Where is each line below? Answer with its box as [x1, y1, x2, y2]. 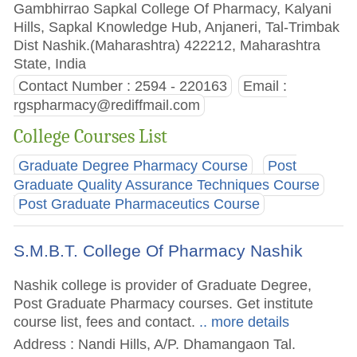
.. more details [195, 313, 290, 331]
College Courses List [14, 125, 168, 148]
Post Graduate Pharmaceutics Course [18, 196, 261, 213]
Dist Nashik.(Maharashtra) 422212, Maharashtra [14, 36, 321, 53]
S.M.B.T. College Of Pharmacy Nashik [14, 241, 304, 261]
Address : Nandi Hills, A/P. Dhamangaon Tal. [14, 335, 296, 353]
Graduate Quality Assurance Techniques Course [14, 177, 320, 194]
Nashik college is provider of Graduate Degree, [14, 277, 312, 294]
